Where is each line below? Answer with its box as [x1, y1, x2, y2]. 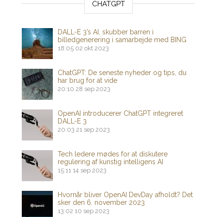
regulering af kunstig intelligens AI [58, 158, 163, 166]
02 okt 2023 [75, 45, 109, 52]
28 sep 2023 [76, 85, 110, 93]
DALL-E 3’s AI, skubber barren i [58, 28, 154, 36]
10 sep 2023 [75, 207, 109, 215]
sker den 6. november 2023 [58, 199, 145, 207]
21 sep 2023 [76, 126, 110, 134]
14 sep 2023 [73, 167, 107, 174]
